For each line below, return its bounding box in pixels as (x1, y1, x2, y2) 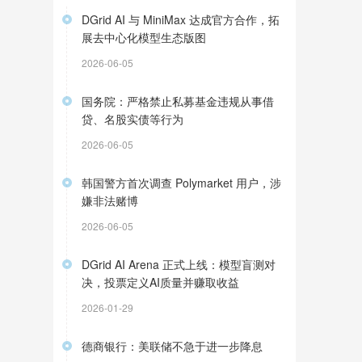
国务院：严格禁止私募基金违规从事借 (82, 93, 274, 109)
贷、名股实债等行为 (82, 111, 183, 127)
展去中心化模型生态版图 (82, 29, 206, 45)
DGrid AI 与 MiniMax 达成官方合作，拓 (82, 11, 280, 27)
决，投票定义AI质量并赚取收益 (82, 274, 239, 290)
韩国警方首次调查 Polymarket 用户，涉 (82, 175, 281, 191)
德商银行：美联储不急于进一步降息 (82, 338, 263, 354)
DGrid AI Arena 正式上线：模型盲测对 (82, 256, 276, 272)
